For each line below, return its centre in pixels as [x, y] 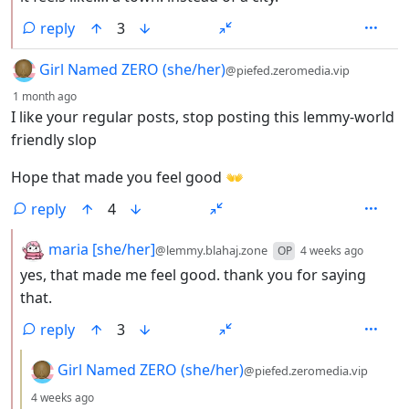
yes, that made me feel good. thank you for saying [193, 275]
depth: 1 [106, 94]
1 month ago [45, 97]
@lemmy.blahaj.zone [211, 251]
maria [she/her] [100, 250]
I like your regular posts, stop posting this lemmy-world [203, 117]
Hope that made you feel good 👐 [127, 178]
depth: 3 [123, 395]
